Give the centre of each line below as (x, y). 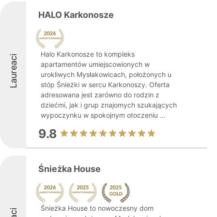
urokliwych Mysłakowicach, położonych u (106, 74)
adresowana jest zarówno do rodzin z (100, 95)
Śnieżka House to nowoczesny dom (97, 208)
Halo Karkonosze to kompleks (88, 54)
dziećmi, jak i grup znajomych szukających (109, 105)
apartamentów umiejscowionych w (95, 64)
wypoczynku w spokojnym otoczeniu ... (103, 115)
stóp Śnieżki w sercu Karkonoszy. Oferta (105, 85)
